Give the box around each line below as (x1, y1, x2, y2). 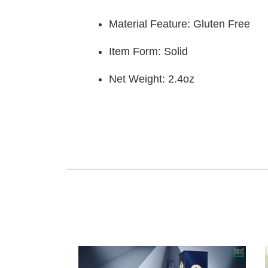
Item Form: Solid (109, 45, 188, 57)
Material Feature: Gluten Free (109, 18, 250, 30)
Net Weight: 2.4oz (109, 73, 194, 85)
